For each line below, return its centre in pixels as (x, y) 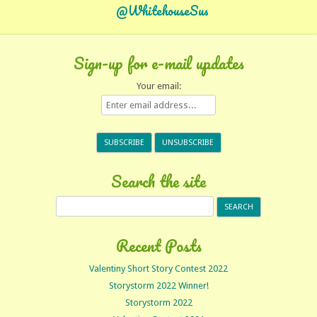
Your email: (158, 86)
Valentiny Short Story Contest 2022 (158, 269)
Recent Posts (158, 246)
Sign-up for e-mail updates (158, 63)
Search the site (158, 181)
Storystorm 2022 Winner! (158, 286)
